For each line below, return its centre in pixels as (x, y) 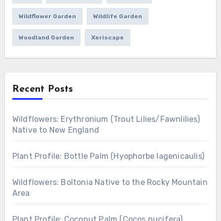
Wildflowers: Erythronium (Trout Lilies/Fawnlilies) (106, 119)
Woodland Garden (46, 38)
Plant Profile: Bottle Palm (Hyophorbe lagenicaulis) (108, 156)
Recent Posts (42, 90)
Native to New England (55, 130)
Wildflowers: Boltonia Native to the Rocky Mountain (110, 183)
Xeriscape (107, 38)
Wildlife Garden (117, 17)
